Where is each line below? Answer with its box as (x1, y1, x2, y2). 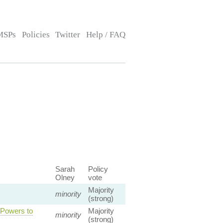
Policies (21, 30, 50, 39)
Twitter (55, 30, 81, 39)
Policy (88, 165, 108, 173)
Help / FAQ (86, 30, 125, 39)
